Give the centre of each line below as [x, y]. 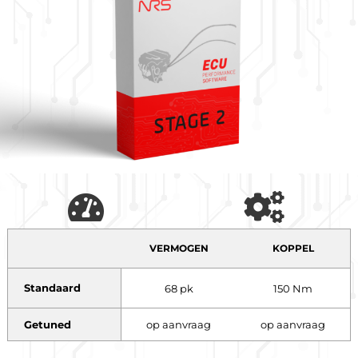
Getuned [47, 324]
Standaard [52, 288]
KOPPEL [293, 249]
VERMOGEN [179, 249]
